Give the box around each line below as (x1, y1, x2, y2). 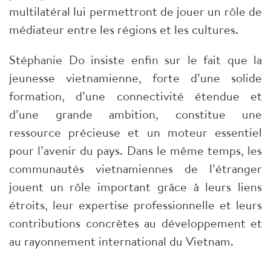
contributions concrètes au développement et (9, 215, 262, 232)
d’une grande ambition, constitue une (9, 106, 262, 123)
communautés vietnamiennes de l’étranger (9, 160, 262, 177)
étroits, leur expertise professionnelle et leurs (9, 197, 262, 214)
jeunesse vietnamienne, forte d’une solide (9, 70, 262, 87)
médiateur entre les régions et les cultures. (9, 21, 238, 38)
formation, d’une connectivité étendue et (9, 88, 262, 105)
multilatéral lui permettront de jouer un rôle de (9, 3, 262, 20)
